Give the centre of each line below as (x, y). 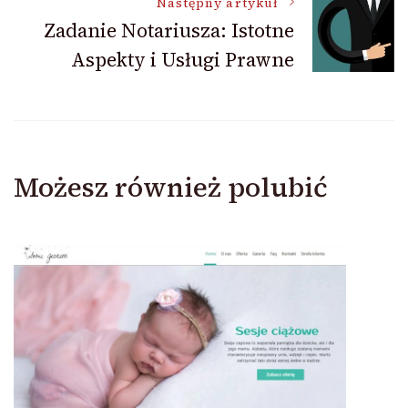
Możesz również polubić (171, 187)
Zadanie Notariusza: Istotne (169, 30)
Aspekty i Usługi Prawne (183, 59)
